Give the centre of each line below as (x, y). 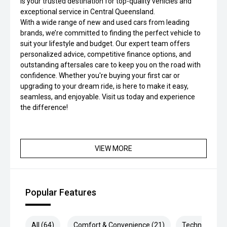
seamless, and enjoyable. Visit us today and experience (108, 97)
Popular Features (61, 192)
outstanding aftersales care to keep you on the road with (110, 65)
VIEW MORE (113, 148)
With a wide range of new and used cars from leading (105, 22)
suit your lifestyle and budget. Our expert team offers (105, 44)
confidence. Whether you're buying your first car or (100, 75)
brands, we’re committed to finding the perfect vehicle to (110, 33)
